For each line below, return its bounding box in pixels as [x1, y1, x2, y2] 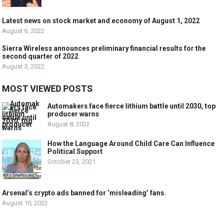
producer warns [47, 110, 100, 118]
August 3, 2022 [2, 63, 45, 71]
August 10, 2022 [2, 199, 48, 207]
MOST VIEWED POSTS [2, 83, 93, 94]
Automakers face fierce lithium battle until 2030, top [47, 102, 216, 110]
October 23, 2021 [47, 158, 96, 166]
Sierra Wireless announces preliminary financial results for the [2, 44, 206, 53]
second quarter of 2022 [2, 52, 79, 61]
